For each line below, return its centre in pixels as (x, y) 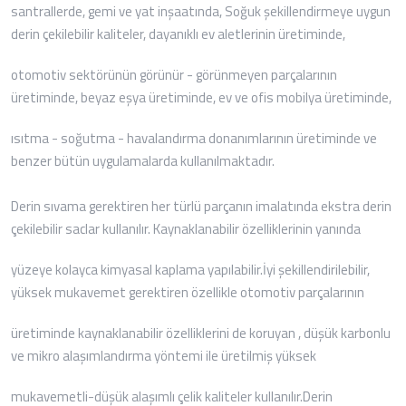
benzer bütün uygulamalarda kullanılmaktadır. (143, 160)
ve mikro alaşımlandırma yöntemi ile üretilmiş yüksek (164, 355)
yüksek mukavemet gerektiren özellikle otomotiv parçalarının (188, 292)
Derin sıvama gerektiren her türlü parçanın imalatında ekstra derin (201, 206)
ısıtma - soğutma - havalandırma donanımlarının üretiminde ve (194, 138)
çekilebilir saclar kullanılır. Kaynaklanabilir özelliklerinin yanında (186, 228)
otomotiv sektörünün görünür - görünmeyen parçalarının (174, 74)
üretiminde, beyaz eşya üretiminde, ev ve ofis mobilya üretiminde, (201, 97)
